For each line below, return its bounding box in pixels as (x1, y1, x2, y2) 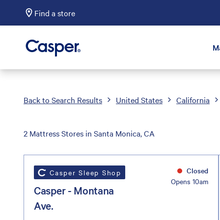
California (176, 94, 210, 105)
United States (116, 94, 163, 105)
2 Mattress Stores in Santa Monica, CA (24, 127, 155, 138)
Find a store (34, 7, 75, 18)
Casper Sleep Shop (50, 167, 121, 177)
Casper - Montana (34, 183, 114, 197)
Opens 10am (170, 176, 208, 186)
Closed (184, 165, 208, 175)
